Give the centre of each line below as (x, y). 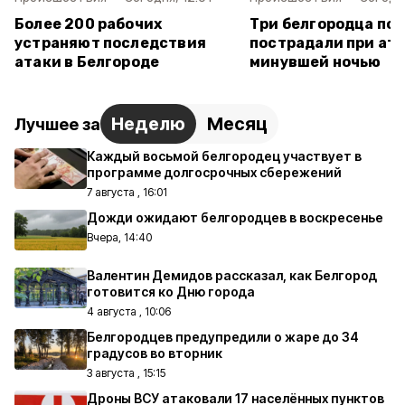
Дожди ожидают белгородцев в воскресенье (235, 217)
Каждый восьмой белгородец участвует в (224, 156)
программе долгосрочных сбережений (214, 172)
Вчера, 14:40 (119, 237)
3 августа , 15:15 (126, 373)
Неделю (148, 124)
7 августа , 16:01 (127, 192)
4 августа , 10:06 (129, 311)
